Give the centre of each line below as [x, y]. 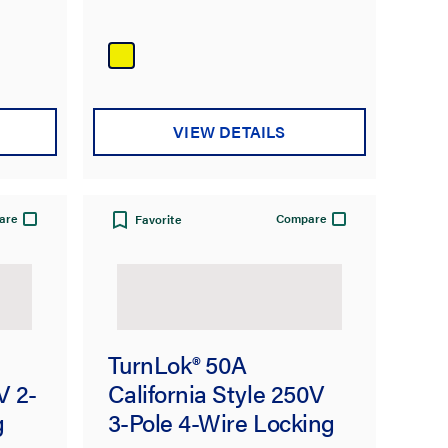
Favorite [158, 219]
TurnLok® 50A [177, 364]
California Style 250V [216, 393]
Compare [302, 218]
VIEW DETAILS [229, 131]
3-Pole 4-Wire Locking [221, 422]
